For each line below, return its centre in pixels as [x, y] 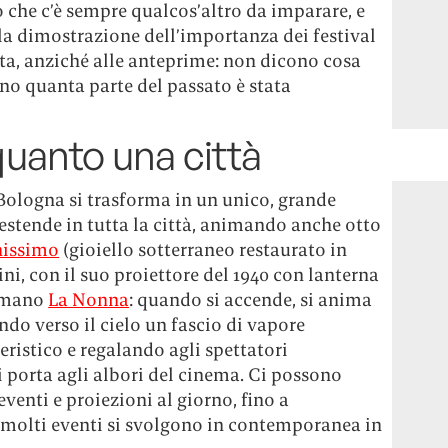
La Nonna [89, 299]
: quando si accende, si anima [251, 299]
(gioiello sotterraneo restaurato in [203, 249]
